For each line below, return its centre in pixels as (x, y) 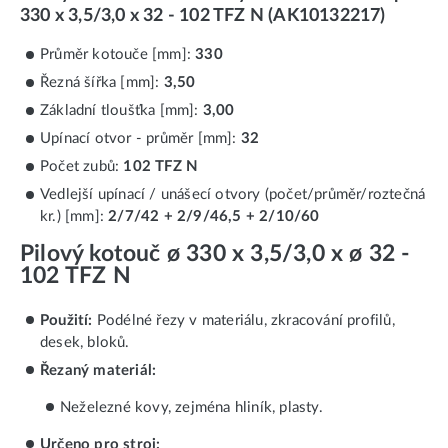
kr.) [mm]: (74, 217)
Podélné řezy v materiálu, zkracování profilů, (243, 320)
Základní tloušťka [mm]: (121, 111)
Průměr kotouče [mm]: (118, 55)
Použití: (66, 320)
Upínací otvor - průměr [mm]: (140, 139)
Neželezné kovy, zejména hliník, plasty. (191, 407)
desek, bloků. (85, 342)
